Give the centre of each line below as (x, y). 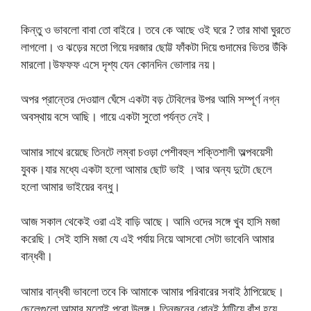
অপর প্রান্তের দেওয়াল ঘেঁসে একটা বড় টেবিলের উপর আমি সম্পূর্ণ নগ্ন (150, 99)
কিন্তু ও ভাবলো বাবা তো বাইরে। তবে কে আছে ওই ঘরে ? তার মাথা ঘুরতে (155, 29)
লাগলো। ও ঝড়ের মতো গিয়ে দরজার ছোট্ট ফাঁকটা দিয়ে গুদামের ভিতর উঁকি (154, 47)
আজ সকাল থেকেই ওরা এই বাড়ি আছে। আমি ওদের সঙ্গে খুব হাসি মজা (150, 221)
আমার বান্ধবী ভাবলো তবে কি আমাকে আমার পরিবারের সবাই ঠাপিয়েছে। (152, 291)
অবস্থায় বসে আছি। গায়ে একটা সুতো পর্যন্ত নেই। (116, 117)
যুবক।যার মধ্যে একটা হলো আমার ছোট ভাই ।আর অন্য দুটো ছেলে (146, 169)
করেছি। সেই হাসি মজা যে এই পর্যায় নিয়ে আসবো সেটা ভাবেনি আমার (148, 239)
